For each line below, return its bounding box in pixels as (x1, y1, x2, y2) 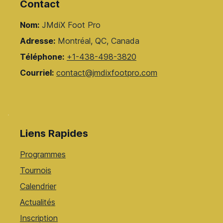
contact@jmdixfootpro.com (56, 68, 157, 78)
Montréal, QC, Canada (55, 36, 139, 46)
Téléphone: (20, 52, 64, 62)
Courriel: (20, 68, 54, 78)
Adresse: (20, 36, 55, 46)
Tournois (20, 165, 51, 175)
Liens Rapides (20, 127, 88, 139)
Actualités (20, 197, 55, 207)
